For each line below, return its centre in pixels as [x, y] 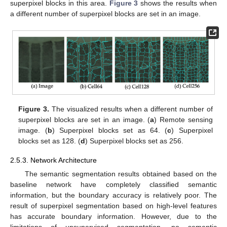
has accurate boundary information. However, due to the [113, 216]
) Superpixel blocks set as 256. [135, 141]
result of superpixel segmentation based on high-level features [113, 205]
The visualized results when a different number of [131, 109]
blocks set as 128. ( [50, 141]
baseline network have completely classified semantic [113, 184]
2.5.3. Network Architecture [53, 160]
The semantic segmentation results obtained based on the [121, 174]
